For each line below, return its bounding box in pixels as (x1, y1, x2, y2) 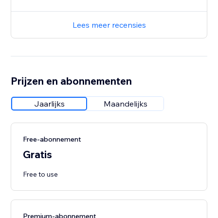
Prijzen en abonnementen (11, 74, 132, 88)
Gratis (23, 148, 53, 161)
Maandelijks (104, 99, 148, 109)
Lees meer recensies (72, 20, 146, 30)
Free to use (23, 170, 58, 179)
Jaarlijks (34, 99, 65, 109)
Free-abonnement (23, 135, 82, 144)
